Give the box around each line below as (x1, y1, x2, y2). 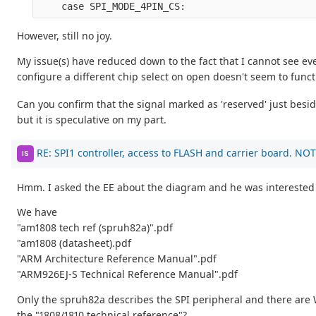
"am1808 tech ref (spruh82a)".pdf (17, 221, 173, 235)
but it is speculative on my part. (17, 112, 166, 126)
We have (17, 205, 57, 219)
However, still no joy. (17, 29, 112, 43)
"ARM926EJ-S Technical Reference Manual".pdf (17, 267, 238, 281)
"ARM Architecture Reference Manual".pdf (17, 252, 217, 266)
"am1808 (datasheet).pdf (17, 236, 131, 250)
